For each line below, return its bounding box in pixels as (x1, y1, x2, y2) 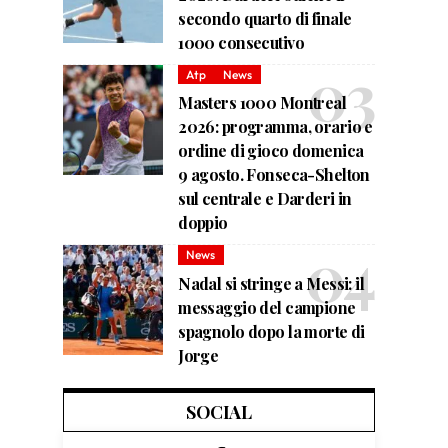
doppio (178, 212, 228, 234)
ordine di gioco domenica (178, 140, 364, 162)
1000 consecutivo (178, 32, 304, 54)
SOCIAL (186, 399, 252, 424)
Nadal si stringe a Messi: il (178, 272, 365, 294)
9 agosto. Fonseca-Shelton (178, 164, 370, 186)
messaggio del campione (178, 296, 356, 318)
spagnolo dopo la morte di (178, 320, 365, 342)
